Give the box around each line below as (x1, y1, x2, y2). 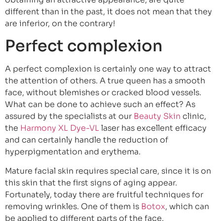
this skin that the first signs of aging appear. (5, 177, 177, 188)
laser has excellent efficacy (99, 123, 207, 134)
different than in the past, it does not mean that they (5, 6, 212, 17)
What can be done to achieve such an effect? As (5, 99, 195, 110)
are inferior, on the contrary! (5, 18, 115, 29)
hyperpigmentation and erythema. (5, 147, 141, 157)
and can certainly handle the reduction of (5, 135, 168, 146)
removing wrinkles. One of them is (5, 201, 141, 212)
